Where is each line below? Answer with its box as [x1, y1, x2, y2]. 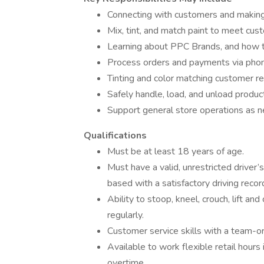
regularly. [107, 209, 144, 222]
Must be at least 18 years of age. [107, 145, 244, 158]
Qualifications [84, 129, 147, 142]
